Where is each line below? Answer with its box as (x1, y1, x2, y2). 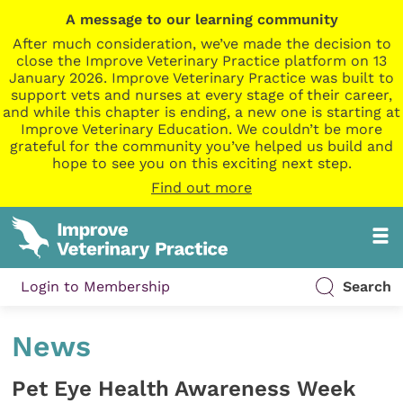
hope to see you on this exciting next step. (51, 155, 352, 172)
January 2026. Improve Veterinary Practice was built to (9, 69, 394, 86)
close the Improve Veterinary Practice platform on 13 (16, 52, 387, 69)
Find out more (151, 179, 252, 196)
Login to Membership (21, 278, 171, 296)
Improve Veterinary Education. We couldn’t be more (21, 121, 382, 138)
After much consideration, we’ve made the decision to (12, 35, 391, 52)
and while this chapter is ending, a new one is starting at (3, 103, 400, 121)
